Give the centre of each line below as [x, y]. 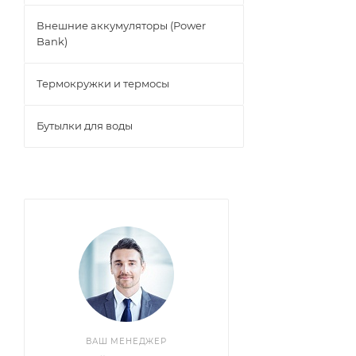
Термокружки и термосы [103, 83]
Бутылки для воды [85, 126]
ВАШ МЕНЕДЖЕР [126, 341]
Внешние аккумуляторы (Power [121, 25]
